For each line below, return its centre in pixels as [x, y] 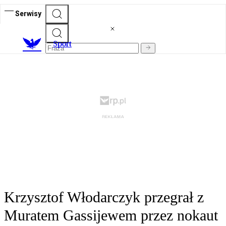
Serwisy [28, 13]
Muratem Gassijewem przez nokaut [111, 215]
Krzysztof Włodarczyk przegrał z [104, 197]
